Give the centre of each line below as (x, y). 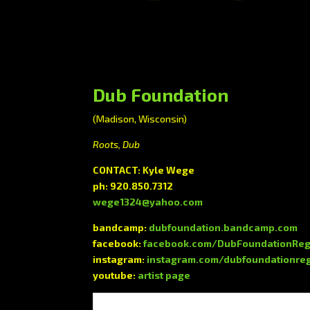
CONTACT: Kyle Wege (144, 170)
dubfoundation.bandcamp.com (224, 227)
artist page (164, 275)
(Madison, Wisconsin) (140, 119)
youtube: (116, 275)
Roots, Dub (117, 144)
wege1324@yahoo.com (148, 202)
